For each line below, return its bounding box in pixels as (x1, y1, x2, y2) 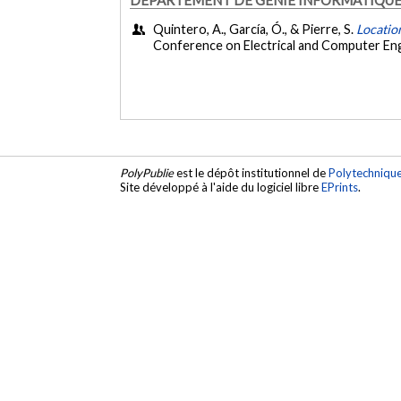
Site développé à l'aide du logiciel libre (120, 180, 322, 195)
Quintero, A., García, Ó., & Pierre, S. (153, 21, 357, 38)
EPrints (321, 180, 359, 195)
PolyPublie (120, 166, 175, 181)
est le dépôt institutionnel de (174, 166, 329, 181)
